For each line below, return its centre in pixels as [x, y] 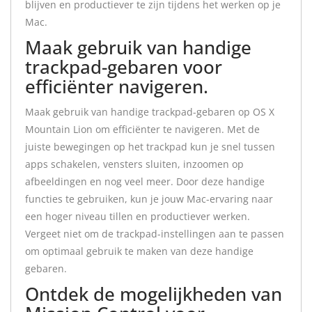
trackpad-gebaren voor [124, 67]
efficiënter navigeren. [117, 86]
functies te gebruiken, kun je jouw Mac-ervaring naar [149, 199]
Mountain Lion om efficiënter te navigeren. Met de [142, 129]
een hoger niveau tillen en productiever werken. [138, 216]
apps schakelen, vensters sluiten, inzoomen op [134, 164]
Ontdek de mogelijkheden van [154, 294]
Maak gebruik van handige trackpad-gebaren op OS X [150, 112]
